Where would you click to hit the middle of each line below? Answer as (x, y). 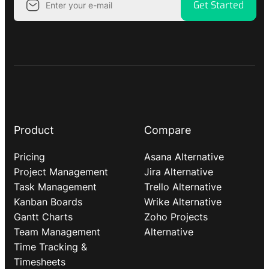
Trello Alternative (183, 187)
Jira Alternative (179, 172)
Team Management (57, 232)
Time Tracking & (50, 247)
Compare (168, 130)
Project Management (61, 172)
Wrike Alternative (183, 202)
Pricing (29, 157)
